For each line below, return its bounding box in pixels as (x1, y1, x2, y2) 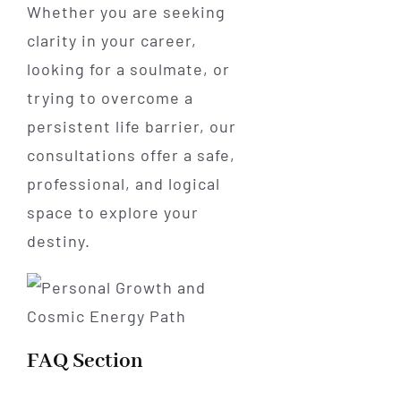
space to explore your (26, 201, 199, 222)
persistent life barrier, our (26, 115, 236, 136)
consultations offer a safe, (26, 144, 235, 165)
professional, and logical (26, 173, 220, 193)
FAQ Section (26, 347, 143, 374)
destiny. (26, 230, 90, 251)
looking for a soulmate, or (26, 58, 230, 79)
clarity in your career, (26, 30, 197, 50)
